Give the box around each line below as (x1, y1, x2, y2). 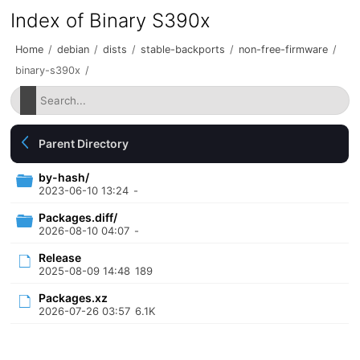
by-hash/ (39, 170, 90, 184)
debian (57, 43, 90, 55)
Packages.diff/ (39, 211, 118, 224)
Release (39, 251, 82, 264)
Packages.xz (39, 291, 108, 305)
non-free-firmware (239, 43, 329, 55)
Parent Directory (39, 137, 129, 150)
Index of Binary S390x (10, 9, 211, 32)
